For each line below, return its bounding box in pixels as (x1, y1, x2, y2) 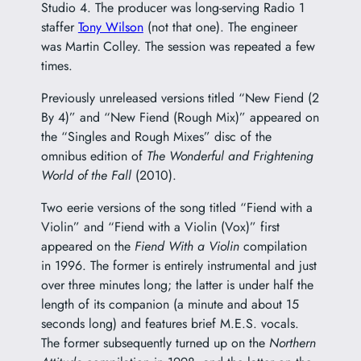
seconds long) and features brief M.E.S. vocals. (40, 314, 299, 334)
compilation (239, 237, 307, 256)
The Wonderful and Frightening (146, 147, 313, 166)
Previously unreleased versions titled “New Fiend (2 (40, 89, 319, 108)
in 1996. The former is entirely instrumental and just (40, 256, 317, 276)
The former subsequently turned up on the (40, 334, 269, 353)
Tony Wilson (77, 18, 143, 37)
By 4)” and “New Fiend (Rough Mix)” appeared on (40, 108, 319, 127)
